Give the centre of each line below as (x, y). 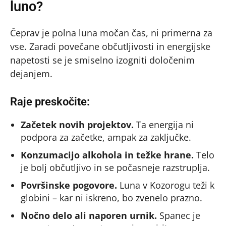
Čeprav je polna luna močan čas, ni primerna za (111, 33)
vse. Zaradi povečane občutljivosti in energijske (110, 47)
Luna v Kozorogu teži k (166, 185)
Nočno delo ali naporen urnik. (89, 216)
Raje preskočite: (50, 102)
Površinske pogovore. (69, 185)
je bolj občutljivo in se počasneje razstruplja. (115, 168)
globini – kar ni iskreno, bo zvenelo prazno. (111, 198)
